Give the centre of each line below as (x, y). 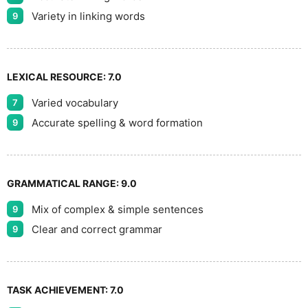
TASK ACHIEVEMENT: (58, 290)
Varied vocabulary (75, 102)
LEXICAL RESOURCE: (57, 77)
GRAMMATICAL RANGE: (64, 183)
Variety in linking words (88, 16)
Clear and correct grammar (97, 229)
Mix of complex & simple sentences (118, 209)
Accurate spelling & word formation (117, 122)
